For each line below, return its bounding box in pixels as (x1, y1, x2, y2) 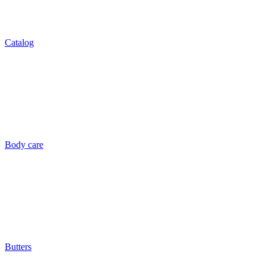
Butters (5, 242, 31, 252)
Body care (5, 140, 43, 150)
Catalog (5, 37, 34, 47)
